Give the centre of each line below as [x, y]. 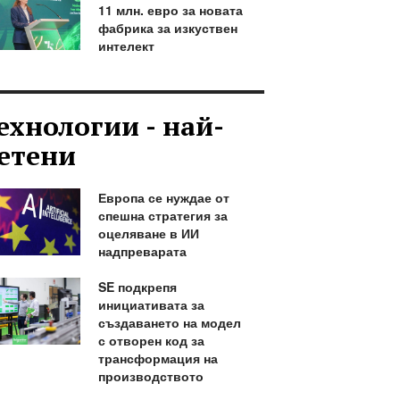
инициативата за [151, 304]
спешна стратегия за [162, 215]
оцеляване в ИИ [148, 233]
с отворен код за [151, 340]
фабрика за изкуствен [167, 28]
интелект [126, 46]
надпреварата [142, 251]
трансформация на [158, 358]
